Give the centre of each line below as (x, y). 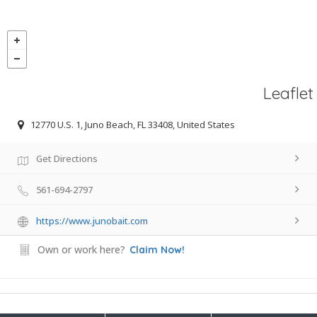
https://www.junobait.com (92, 220)
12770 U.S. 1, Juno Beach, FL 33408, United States (133, 124)
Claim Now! (157, 250)
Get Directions (67, 158)
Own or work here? (81, 250)
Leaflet (288, 93)
